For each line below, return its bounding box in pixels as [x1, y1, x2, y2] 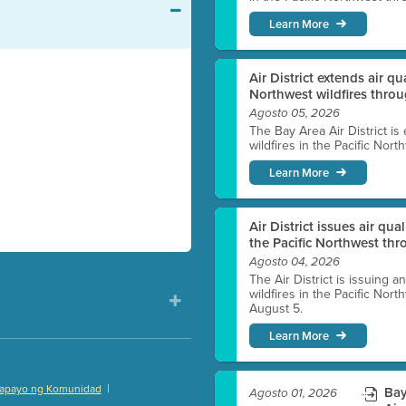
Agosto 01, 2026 [249, 386, 338, 401]
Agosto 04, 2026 [249, 255, 341, 269]
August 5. [249, 299, 304, 318]
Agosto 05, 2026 [249, 106, 341, 121]
